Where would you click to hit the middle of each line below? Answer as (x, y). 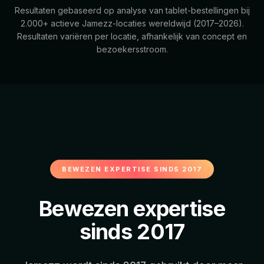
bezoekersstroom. (132, 49)
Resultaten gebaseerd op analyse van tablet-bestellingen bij (132, 11)
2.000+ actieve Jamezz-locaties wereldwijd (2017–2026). (132, 24)
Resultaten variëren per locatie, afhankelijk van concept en (132, 37)
